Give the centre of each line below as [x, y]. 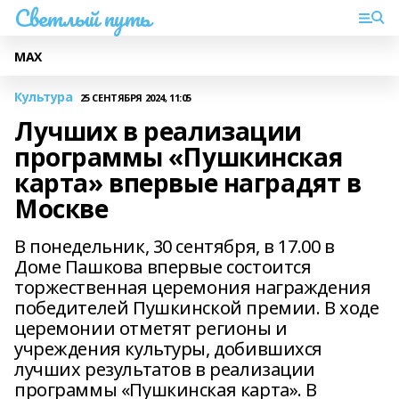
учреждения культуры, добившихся [168, 349]
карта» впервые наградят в [188, 183]
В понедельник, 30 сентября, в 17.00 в [175, 246]
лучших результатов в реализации [165, 369]
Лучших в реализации [159, 131]
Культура [44, 97]
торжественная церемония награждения [193, 287]
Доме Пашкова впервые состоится [163, 267]
